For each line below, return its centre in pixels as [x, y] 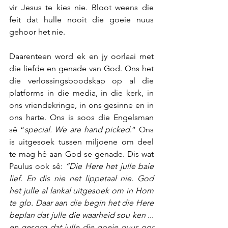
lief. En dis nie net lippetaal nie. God [81, 178]
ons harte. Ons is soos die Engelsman [81, 117]
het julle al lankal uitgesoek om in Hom [81, 191]
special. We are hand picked [77, 130]
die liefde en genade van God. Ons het [81, 68]
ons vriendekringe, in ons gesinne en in [81, 105]
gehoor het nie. [38, 32]
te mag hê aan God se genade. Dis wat [81, 154]
